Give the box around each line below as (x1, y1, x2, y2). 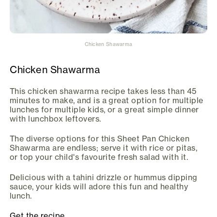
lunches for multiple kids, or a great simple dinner (10, 104, 199, 114)
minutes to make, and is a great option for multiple (10, 95, 203, 105)
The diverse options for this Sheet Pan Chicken (10, 134, 190, 144)
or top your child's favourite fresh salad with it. (10, 152, 188, 162)
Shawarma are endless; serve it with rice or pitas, (10, 143, 198, 153)
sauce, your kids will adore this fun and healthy (10, 181, 188, 191)
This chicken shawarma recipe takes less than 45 (10, 86, 197, 96)
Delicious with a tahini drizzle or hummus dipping (10, 172, 198, 182)
